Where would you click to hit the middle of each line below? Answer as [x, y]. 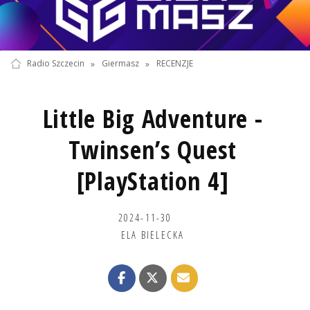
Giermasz [120, 64]
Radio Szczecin [55, 64]
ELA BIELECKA [153, 234]
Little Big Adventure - [153, 118]
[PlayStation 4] [153, 181]
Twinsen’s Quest [153, 149]
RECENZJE [175, 64]
